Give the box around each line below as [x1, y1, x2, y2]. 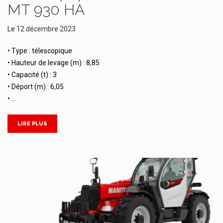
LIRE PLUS [17, 120, 47, 127]
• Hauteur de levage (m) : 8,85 [7, 58, 100, 67]
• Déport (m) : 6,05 [7, 82, 64, 91]
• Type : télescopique [7, 46, 72, 55]
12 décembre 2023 [16, 24, 76, 33]
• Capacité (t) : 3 [7, 70, 57, 79]
